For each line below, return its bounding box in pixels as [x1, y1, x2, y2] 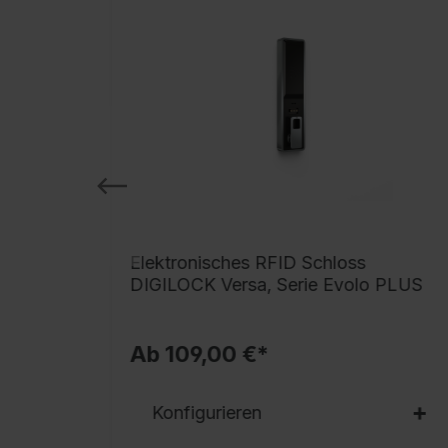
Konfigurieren [151, 402, 262, 424]
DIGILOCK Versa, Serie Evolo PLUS [129, 273, 423, 295]
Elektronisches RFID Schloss [129, 251, 366, 273]
